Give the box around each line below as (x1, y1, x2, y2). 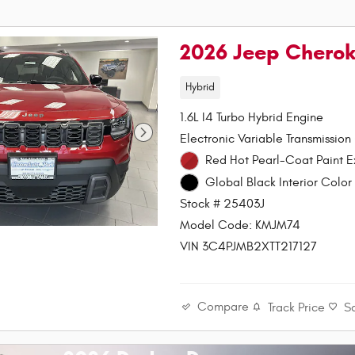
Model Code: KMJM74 (180, 218, 301, 233)
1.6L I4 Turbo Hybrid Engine (180, 110, 324, 124)
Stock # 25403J (180, 197, 265, 212)
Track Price (268, 300, 326, 315)
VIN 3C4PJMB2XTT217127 (180, 239, 318, 254)
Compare (197, 300, 250, 315)
